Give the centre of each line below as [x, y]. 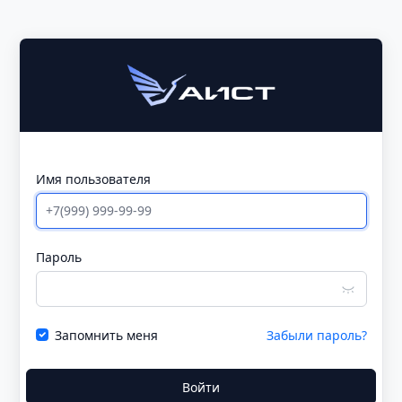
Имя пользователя [93, 179]
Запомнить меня [106, 335]
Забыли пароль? [316, 335]
